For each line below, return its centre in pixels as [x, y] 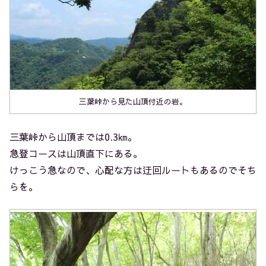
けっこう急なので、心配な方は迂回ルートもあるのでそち [133, 170]
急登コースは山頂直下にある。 [76, 153]
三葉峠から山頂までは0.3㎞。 [73, 136]
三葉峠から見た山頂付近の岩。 [133, 102]
